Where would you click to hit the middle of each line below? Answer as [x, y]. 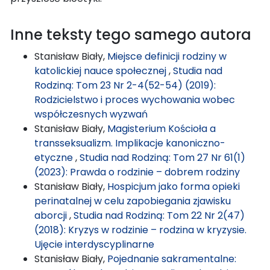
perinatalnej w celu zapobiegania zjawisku [133, 201]
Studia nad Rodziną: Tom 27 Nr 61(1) [162, 157]
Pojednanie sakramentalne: [172, 259]
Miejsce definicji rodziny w [167, 56]
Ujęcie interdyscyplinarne [94, 244]
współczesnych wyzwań [91, 114]
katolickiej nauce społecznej [102, 71]
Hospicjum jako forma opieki [174, 186]
